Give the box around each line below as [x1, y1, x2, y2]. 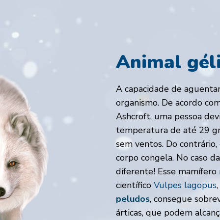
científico [116, 179, 154, 192]
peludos [116, 193, 150, 205]
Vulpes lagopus [154, 179, 217, 192]
